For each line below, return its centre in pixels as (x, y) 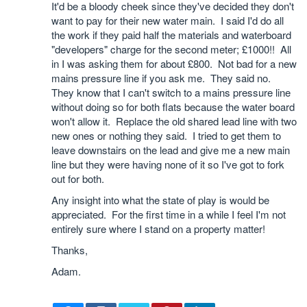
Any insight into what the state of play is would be (160, 200)
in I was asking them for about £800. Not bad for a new (174, 63)
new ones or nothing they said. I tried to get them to (166, 135)
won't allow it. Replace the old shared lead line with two (174, 121)
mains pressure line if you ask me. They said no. (162, 78)
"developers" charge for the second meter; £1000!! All (171, 49)
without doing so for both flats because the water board (173, 107)
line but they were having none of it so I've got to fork (168, 164)
